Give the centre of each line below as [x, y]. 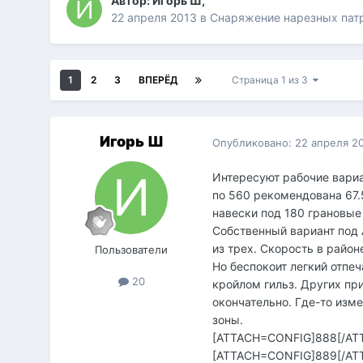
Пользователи [132, 250]
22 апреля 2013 [154, 18]
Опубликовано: [254, 142]
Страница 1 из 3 [273, 80]
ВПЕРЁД [158, 80]
